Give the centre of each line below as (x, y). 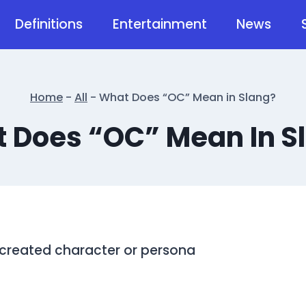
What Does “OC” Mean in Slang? (187, 97)
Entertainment (159, 24)
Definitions (49, 24)
